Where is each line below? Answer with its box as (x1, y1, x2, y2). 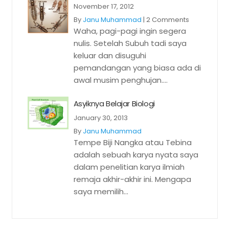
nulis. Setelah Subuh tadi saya (73, 38, 187, 49)
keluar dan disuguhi (73, 50, 146, 61)
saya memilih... (73, 186, 128, 197)
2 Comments (146, 15, 189, 25)
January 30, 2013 (73, 113, 128, 123)
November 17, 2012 (73, 2, 134, 11)
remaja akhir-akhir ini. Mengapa (73, 174, 191, 185)
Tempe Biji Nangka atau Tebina (73, 137, 192, 148)
